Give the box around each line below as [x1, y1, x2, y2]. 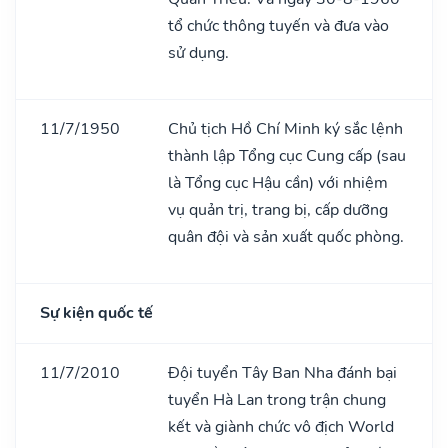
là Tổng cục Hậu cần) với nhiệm [168, 171, 388, 194]
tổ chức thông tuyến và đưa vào [168, 14, 389, 37]
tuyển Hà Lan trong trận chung [168, 388, 386, 411]
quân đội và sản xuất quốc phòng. [168, 225, 404, 248]
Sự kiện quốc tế [40, 301, 153, 324]
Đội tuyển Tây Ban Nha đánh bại [168, 361, 397, 384]
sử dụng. [168, 41, 229, 64]
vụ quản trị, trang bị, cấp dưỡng [168, 198, 388, 221]
